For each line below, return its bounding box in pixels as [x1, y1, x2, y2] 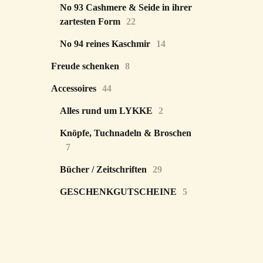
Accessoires [51, 83, 96, 93]
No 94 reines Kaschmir [60, 39, 150, 49]
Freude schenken [51, 61, 119, 71]
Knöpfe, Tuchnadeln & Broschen [60, 128, 191, 138]
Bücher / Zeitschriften [60, 164, 147, 174]
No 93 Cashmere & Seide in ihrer [60, 2, 192, 12]
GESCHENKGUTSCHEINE [60, 187, 177, 197]
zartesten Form [60, 16, 120, 26]
